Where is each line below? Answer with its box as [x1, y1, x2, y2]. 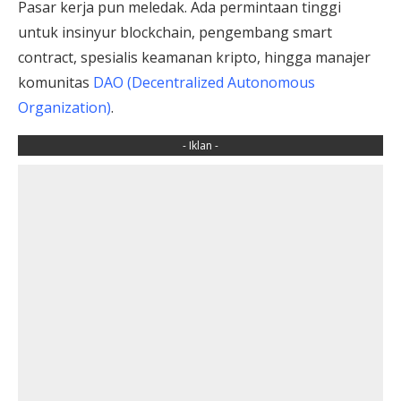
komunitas [18, 72, 93, 92]
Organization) [18, 97, 111, 117]
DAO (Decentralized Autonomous [93, 72, 315, 92]
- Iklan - [183, 137, 218, 153]
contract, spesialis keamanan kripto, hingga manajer [18, 47, 371, 67]
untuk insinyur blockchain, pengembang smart [18, 21, 332, 42]
